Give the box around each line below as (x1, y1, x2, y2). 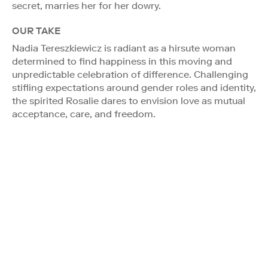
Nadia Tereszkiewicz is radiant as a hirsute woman (12, 42, 236, 54)
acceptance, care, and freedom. (12, 108, 156, 120)
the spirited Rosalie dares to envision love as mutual (12, 95, 245, 106)
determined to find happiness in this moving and (12, 55, 232, 67)
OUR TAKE (12, 25, 60, 36)
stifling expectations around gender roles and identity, (12, 81, 256, 93)
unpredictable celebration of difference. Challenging (12, 68, 248, 80)
